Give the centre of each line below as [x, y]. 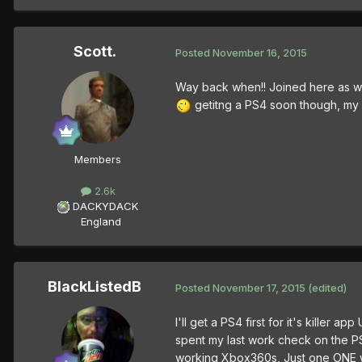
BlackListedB [95, 287]
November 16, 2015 [260, 52]
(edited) [327, 287]
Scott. [95, 52]
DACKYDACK [105, 206]
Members [98, 160]
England [96, 222]
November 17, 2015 [259, 287]
